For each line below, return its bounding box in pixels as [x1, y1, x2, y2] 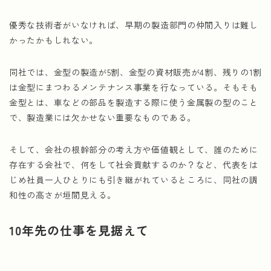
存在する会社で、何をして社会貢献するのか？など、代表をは [9, 158, 258, 171]
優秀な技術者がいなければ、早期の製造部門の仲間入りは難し [9, 19, 258, 31]
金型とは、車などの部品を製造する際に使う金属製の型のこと [9, 96, 258, 108]
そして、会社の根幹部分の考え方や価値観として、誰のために [9, 143, 258, 155]
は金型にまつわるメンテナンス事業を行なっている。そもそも [9, 81, 258, 93]
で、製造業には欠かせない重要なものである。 [9, 111, 196, 123]
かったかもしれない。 [9, 34, 98, 46]
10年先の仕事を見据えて [9, 221, 149, 239]
